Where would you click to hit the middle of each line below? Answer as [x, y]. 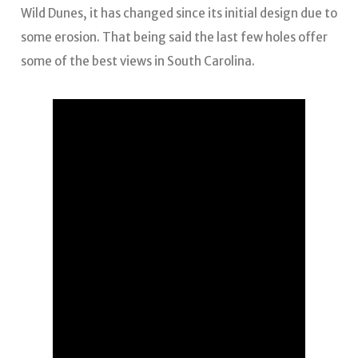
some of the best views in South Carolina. [138, 61]
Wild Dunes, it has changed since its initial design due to [179, 13]
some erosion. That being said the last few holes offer [174, 37]
